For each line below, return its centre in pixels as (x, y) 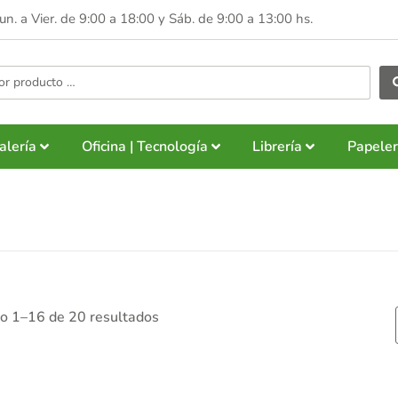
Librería (277, 147)
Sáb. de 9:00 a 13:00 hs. (241, 19)
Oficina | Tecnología (144, 147)
